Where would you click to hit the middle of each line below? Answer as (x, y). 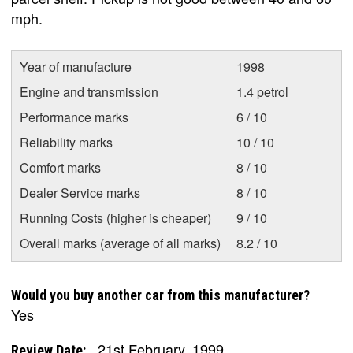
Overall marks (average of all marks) (120, 243)
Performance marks (74, 117)
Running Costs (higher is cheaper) (115, 218)
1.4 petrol (262, 92)
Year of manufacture (76, 67)
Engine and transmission (89, 92)
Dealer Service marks (80, 193)
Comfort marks (60, 167)
